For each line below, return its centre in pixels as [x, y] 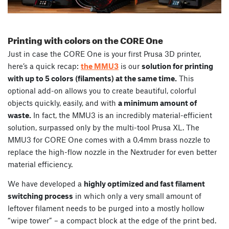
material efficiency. [40, 164]
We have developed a [46, 184]
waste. [19, 115]
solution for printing [177, 66]
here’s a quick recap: [44, 66]
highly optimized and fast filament [144, 184]
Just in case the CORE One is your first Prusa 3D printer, [104, 54]
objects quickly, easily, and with [63, 103]
